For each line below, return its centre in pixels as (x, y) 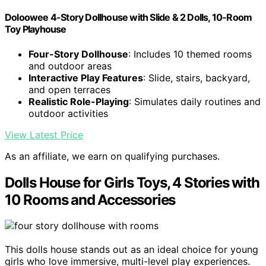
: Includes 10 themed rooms (190, 54)
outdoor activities (68, 113)
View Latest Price (44, 134)
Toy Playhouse (36, 29)
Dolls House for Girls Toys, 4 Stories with (132, 182)
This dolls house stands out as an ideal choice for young (132, 250)
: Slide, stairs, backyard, (197, 77)
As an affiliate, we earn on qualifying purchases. (112, 156)
